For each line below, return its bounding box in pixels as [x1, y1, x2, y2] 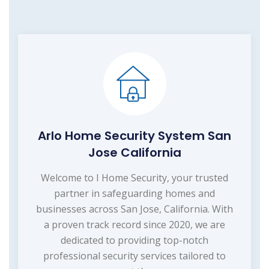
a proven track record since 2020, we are [44, 217, 225, 231]
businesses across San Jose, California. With [36, 202, 233, 216]
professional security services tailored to [43, 249, 226, 262]
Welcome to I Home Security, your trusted [41, 171, 228, 184]
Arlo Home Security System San [38, 127, 231, 144]
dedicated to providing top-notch [61, 233, 208, 247]
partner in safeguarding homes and [54, 186, 215, 200]
